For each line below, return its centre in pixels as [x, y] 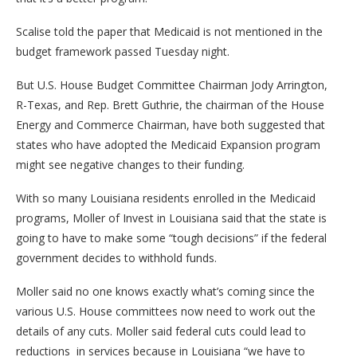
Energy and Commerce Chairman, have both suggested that [171, 124]
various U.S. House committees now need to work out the [166, 311]
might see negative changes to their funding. [132, 164]
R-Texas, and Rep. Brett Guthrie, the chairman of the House [170, 104]
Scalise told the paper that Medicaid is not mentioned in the [169, 31]
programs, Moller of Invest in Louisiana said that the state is [171, 218]
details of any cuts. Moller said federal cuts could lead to [161, 331]
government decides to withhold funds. [118, 257]
